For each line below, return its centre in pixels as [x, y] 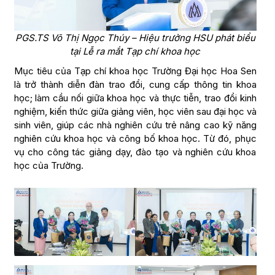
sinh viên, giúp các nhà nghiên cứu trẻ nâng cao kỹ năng [135, 125]
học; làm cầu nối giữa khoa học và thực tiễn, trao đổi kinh [135, 98]
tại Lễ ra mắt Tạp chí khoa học [135, 52]
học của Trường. [48, 166]
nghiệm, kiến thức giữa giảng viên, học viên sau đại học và [135, 112]
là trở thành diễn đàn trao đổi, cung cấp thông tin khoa [135, 85]
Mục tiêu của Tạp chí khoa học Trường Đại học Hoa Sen [135, 71]
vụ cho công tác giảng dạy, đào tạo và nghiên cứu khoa [135, 152]
